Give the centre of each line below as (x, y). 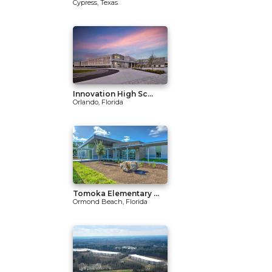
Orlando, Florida (98, 102)
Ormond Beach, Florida (110, 202)
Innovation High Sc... (113, 94)
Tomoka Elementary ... (116, 193)
